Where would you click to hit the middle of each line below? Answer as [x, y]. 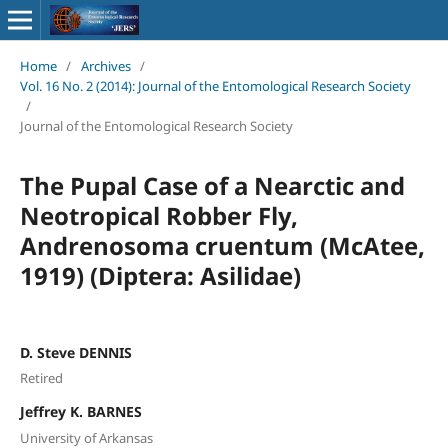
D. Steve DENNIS [75, 352]
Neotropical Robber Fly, [158, 215]
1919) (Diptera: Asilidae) [160, 275]
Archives [105, 65]
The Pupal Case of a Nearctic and [212, 185]
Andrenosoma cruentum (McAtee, [222, 245]
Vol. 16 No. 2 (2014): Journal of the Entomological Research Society [215, 85]
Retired [41, 378]
